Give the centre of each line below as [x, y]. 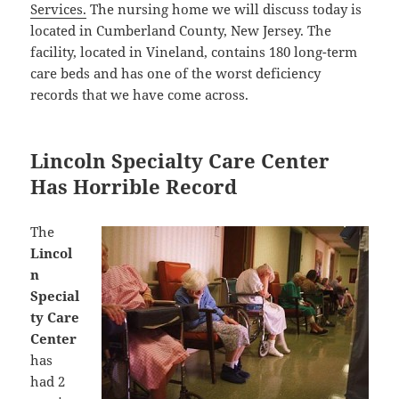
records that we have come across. [140, 95]
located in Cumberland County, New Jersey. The [181, 31]
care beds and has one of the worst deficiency [176, 73]
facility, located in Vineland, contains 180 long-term [194, 52]
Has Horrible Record [134, 187]
